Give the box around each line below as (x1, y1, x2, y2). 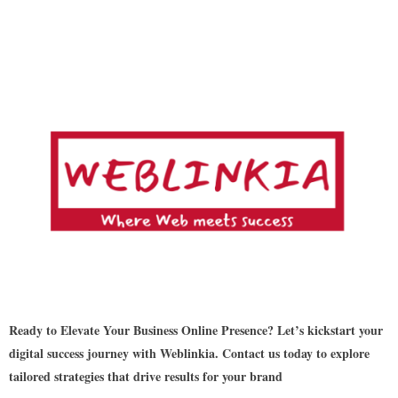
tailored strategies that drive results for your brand (9, 367, 283, 386)
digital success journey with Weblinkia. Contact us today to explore (9, 344, 370, 363)
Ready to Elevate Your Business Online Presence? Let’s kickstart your (9, 321, 383, 340)
